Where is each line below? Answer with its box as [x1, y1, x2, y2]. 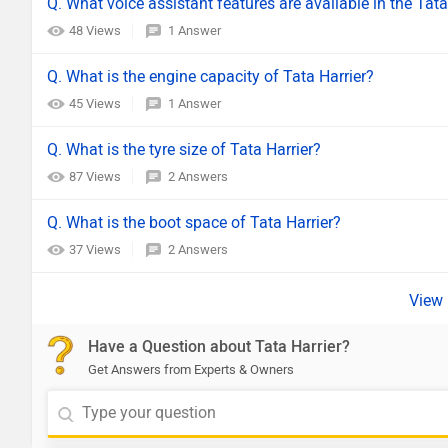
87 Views [69, 169, 124, 184]
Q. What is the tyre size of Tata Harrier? [47, 140, 321, 159]
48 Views [69, 23, 124, 38]
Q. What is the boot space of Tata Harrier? [47, 213, 341, 232]
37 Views [69, 242, 124, 257]
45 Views [69, 96, 124, 111]
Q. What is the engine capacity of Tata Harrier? [47, 67, 374, 86]
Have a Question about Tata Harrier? [88, 337, 350, 356]
